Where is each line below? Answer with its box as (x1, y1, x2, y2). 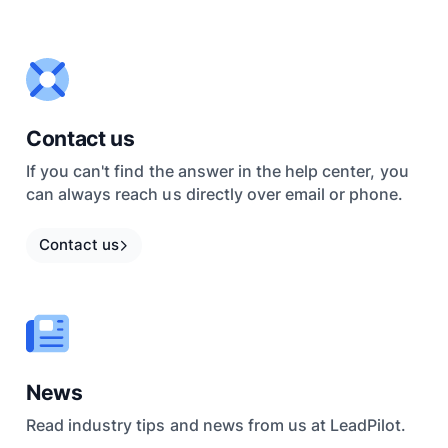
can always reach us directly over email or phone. (25, 184, 404, 205)
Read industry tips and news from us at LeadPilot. (25, 415, 407, 436)
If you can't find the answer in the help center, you (25, 161, 409, 182)
